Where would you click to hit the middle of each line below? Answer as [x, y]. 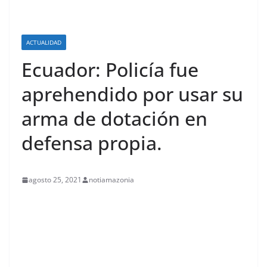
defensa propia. [92, 143]
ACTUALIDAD [44, 42]
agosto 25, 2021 [55, 180]
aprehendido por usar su [132, 94]
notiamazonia [111, 180]
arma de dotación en [114, 118]
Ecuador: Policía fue [110, 69]
